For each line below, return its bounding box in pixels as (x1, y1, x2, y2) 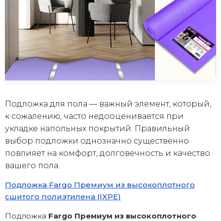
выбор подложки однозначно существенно (5, 136, 189, 146)
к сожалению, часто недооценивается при (5, 111, 184, 121)
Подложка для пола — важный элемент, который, (5, 99, 211, 109)
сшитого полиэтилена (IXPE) (5, 191, 121, 201)
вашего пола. (5, 160, 60, 170)
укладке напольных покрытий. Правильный (5, 123, 190, 133)
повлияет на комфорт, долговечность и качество (5, 148, 210, 158)
